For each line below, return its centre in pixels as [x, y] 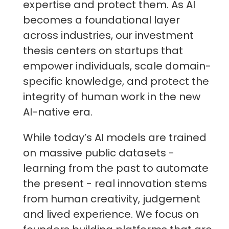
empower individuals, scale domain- [117, 66]
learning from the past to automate [116, 168]
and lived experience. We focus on [111, 214]
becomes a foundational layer [101, 20]
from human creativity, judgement [112, 199]
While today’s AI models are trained [115, 138]
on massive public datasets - [99, 153]
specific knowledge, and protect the [116, 82]
